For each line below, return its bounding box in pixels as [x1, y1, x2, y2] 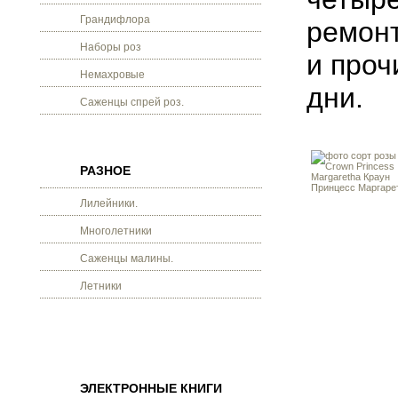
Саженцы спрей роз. [80, 96, 184, 108]
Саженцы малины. [80, 252, 173, 265]
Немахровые [80, 68, 145, 81]
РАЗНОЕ [80, 163, 131, 178]
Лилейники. [80, 197, 138, 210]
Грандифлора [80, 13, 150, 26]
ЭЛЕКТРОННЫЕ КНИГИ [80, 381, 222, 395]
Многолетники [80, 225, 152, 237]
